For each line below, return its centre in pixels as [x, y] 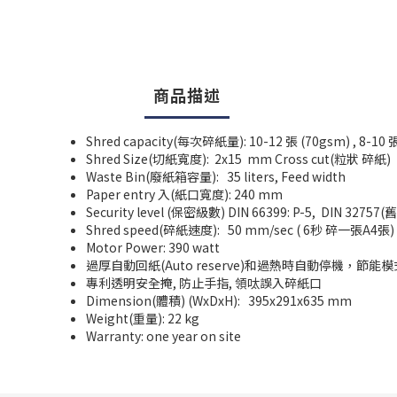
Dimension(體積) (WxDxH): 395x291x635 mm [219, 300]
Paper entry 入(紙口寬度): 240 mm [186, 194]
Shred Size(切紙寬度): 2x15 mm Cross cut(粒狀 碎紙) [238, 159]
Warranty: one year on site [163, 336]
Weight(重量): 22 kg [143, 318]
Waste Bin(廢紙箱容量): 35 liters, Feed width [216, 176]
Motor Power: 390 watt [153, 247]
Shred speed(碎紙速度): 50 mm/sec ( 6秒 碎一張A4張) [240, 230]
